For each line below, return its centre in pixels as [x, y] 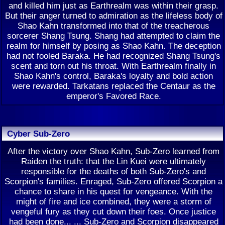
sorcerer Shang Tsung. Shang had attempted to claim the [114, 36]
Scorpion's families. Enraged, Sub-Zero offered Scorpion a [114, 181]
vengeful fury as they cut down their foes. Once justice [114, 211]
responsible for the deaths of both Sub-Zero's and [114, 171]
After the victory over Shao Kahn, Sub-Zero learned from [114, 151]
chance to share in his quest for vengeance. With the [114, 191]
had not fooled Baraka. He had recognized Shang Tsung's [114, 56]
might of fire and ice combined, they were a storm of [114, 201]
